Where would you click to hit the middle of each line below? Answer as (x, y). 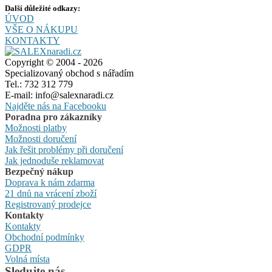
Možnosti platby (36, 128)
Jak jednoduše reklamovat (54, 161)
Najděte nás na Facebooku (56, 106)
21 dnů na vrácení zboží (51, 194)
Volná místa (27, 259)
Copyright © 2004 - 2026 (54, 63)
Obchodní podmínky (45, 237)
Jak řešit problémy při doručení (64, 150)
